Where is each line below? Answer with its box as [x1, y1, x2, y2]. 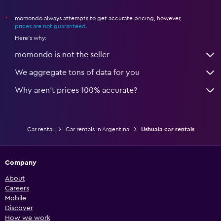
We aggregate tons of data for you [15, 69, 140, 77]
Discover [5, 205, 33, 212]
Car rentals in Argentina [65, 126, 129, 133]
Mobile [5, 195, 26, 202]
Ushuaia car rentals [141, 126, 194, 133]
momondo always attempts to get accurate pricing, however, [15, 15, 182, 22]
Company [5, 159, 37, 167]
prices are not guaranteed [15, 23, 86, 30]
